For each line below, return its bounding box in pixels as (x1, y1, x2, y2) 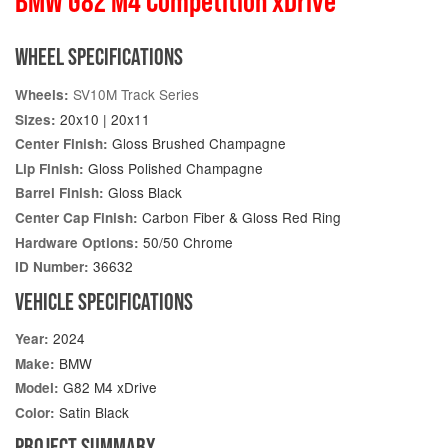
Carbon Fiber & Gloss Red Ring (138, 207, 341, 228)
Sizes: (15, 109, 56, 129)
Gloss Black (104, 182, 182, 203)
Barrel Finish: (15, 183, 104, 203)
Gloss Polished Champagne (84, 157, 263, 178)
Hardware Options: (15, 232, 139, 252)
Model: (15, 378, 59, 398)
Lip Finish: (15, 158, 84, 178)
